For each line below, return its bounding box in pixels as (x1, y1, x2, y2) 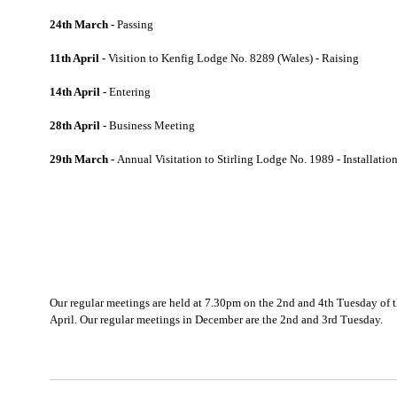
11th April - (50, 51, 105, 65)
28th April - (50, 119, 109, 132)
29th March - (50, 152, 114, 166)
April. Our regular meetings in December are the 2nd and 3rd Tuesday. (50, 313, 383, 326)
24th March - (50, 18, 114, 31)
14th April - (50, 85, 106, 98)
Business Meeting (109, 119, 195, 132)
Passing (114, 18, 153, 31)
